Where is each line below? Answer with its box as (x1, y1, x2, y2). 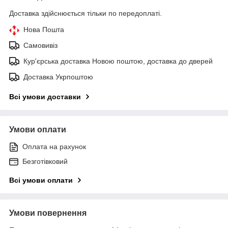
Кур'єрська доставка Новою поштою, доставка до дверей (23, 56, 213, 65)
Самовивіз (23, 41, 58, 49)
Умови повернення (9, 208, 87, 217)
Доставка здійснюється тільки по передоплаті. (9, 9, 162, 17)
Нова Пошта (23, 25, 64, 34)
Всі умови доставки (9, 92, 81, 101)
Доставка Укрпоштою (23, 72, 93, 81)
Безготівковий (22, 157, 68, 165)
